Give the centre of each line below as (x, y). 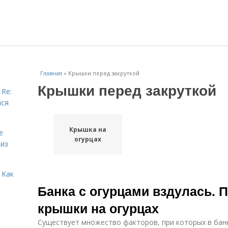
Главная (51, 73)
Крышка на (88, 130)
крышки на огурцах (98, 208)
